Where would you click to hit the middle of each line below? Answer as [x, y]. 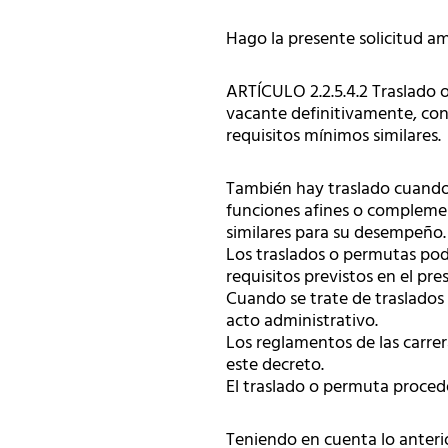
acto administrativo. [302, 320]
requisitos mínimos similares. [333, 135]
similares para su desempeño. [336, 232]
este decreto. [275, 364]
